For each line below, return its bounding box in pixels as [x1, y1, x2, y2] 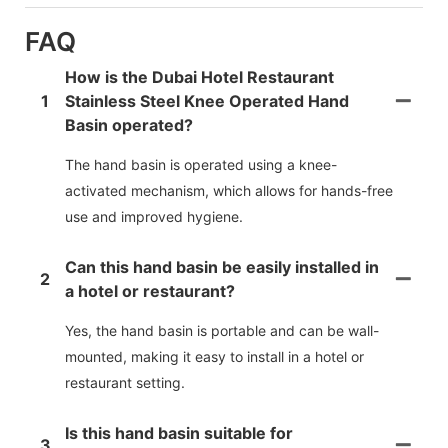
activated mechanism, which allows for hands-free [65, 182, 393, 200]
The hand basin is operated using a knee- [65, 156, 337, 174]
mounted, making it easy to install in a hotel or [65, 348, 364, 366]
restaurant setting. [65, 374, 185, 392]
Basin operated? [65, 115, 193, 136]
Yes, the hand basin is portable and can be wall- [65, 322, 379, 340]
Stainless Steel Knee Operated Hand [65, 91, 349, 112]
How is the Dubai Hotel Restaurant [65, 67, 334, 88]
